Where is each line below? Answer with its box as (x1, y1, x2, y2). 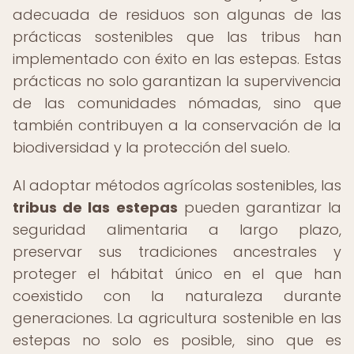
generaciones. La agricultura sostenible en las (13, 308, 341, 328)
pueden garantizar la (177, 198, 341, 217)
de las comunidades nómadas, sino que (13, 93, 341, 113)
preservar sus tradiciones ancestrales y (13, 242, 341, 262)
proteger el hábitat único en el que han (13, 264, 341, 284)
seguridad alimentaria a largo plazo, (13, 220, 341, 239)
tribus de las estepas (13, 198, 178, 217)
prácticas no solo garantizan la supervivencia (13, 71, 341, 91)
